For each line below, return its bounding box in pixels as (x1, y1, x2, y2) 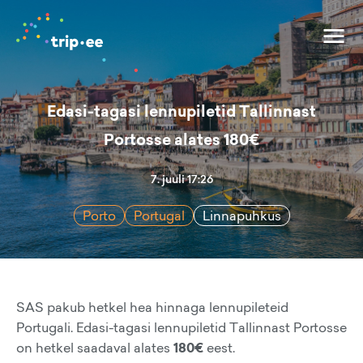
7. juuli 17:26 (150, 171, 213, 187)
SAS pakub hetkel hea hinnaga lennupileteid (16, 298, 288, 316)
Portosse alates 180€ (104, 128, 259, 151)
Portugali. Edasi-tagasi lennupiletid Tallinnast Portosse (16, 318, 347, 336)
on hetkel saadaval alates (16, 339, 173, 357)
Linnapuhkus (202, 207, 281, 224)
